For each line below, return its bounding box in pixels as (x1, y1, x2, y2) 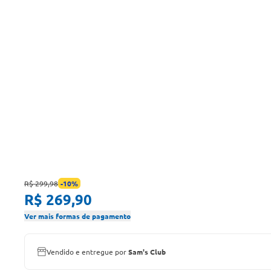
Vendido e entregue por (47, 247, 128, 256)
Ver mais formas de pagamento (24, 211, 131, 221)
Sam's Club (128, 247, 166, 256)
